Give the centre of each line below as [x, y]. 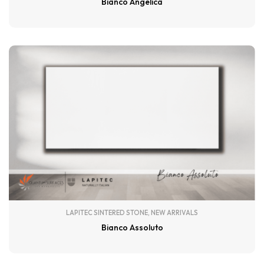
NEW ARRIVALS [174, 213]
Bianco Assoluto [132, 228]
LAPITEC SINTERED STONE [107, 213]
